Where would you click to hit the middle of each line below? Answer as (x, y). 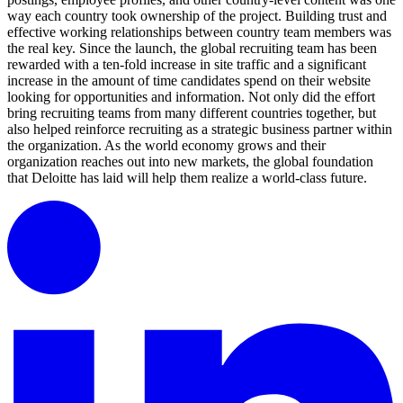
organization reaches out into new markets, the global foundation (190, 162)
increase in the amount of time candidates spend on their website (189, 81)
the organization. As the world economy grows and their (166, 146)
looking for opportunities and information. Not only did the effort (191, 97)
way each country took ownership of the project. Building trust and (197, 16)
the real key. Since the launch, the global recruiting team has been (192, 49)
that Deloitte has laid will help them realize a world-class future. (187, 178)
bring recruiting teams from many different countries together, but (192, 113)
